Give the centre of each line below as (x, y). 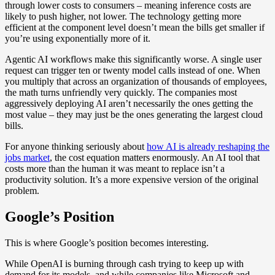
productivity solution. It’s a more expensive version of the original (132, 179)
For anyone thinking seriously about (76, 146)
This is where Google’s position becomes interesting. (107, 242)
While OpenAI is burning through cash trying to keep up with (124, 263)
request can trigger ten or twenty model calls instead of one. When (133, 70)
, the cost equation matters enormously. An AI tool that (155, 157)
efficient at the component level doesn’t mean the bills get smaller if (135, 27)
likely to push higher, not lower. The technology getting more (123, 16)
